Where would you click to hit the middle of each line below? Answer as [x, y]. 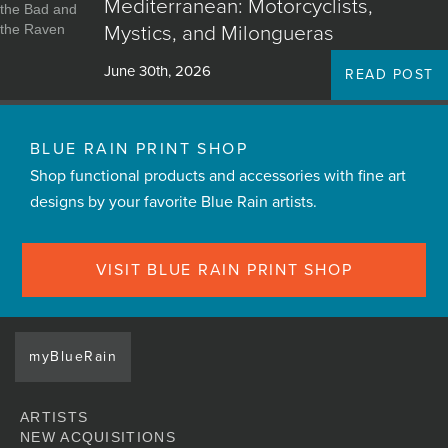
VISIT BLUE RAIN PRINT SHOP [224, 270]
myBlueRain [73, 356]
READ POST [389, 74]
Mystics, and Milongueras [218, 33]
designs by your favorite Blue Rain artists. [173, 202]
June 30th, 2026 [157, 71]
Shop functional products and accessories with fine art [218, 176]
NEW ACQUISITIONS [98, 437]
